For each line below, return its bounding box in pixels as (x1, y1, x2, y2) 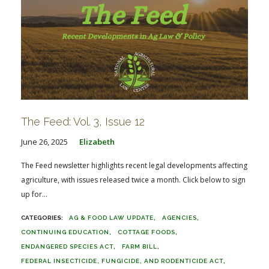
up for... (21, 189, 47, 199)
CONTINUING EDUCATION (21, 229, 109, 235)
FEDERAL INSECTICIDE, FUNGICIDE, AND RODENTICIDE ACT (21, 258, 223, 264)
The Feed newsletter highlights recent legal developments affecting (21, 160, 247, 171)
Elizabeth (79, 136, 115, 147)
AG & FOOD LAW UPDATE (69, 214, 154, 221)
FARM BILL (122, 243, 157, 250)
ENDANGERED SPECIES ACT (21, 243, 113, 250)
